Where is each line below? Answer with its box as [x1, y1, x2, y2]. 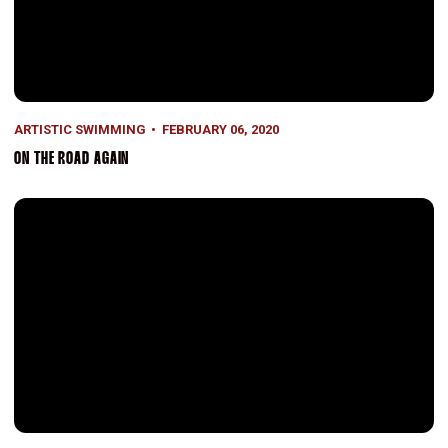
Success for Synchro [13, 198, 151, 215]
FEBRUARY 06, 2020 [161, 121, 279, 137]
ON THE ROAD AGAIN [14, 150, 130, 168]
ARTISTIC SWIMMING [14, 121, 146, 137]
